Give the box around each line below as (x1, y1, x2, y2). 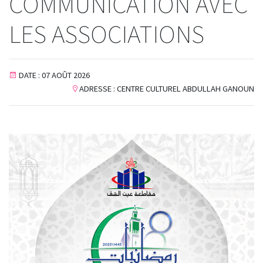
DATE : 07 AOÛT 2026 (19, 70, 90, 80)
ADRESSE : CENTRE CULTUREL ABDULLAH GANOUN (79, 83, 254, 94)
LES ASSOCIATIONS (9, 18, 204, 50)
